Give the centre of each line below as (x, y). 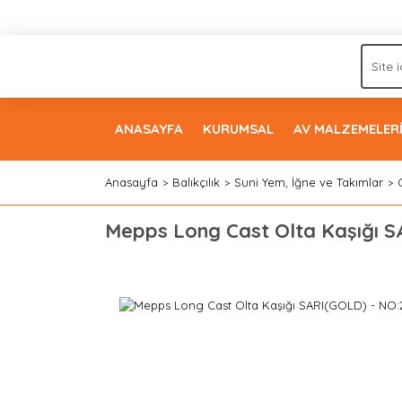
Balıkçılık (196, 182)
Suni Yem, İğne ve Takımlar (309, 182)
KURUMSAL (238, 129)
